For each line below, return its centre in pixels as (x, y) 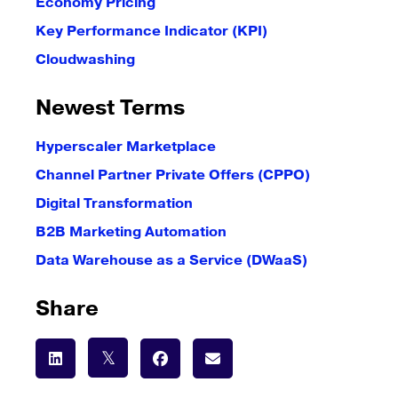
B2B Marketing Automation (131, 232)
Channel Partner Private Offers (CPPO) (173, 175)
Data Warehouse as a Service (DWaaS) (171, 260)
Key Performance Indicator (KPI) (151, 31)
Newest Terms (110, 108)
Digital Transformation (114, 203)
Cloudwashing (85, 60)
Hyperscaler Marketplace (126, 147)
